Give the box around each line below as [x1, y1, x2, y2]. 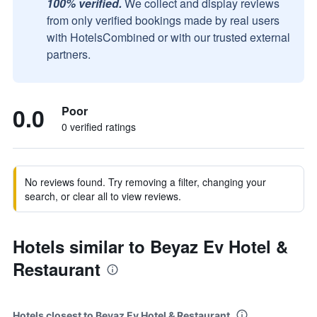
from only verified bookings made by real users [47, 12, 279, 28]
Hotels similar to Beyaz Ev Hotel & [13, 234, 288, 258]
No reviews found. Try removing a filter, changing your [25, 175, 266, 189]
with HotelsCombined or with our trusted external [47, 29, 290, 45]
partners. [47, 46, 91, 62]
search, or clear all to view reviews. [25, 189, 181, 203]
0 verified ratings [62, 120, 136, 134]
